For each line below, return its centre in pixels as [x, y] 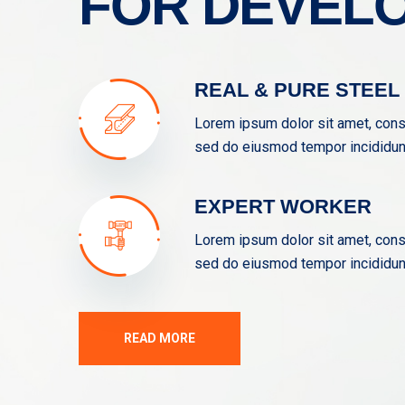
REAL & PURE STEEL [297, 89]
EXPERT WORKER [283, 206]
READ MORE [160, 338]
